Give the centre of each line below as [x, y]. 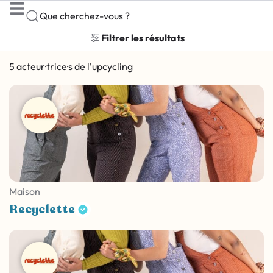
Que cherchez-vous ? [85, 16]
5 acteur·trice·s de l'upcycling [71, 66]
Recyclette [42, 209]
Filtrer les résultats [143, 37]
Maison [25, 191]
